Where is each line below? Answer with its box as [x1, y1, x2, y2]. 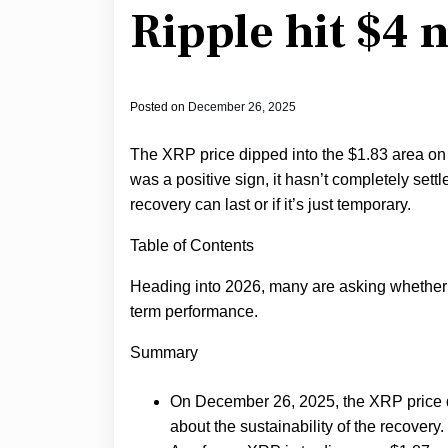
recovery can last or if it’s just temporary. [130, 196, 411, 214]
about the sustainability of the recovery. [170, 418, 444, 436]
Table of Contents [130, 237, 254, 255]
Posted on [130, 100, 188, 115]
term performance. [130, 303, 258, 321]
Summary [130, 344, 198, 362]
